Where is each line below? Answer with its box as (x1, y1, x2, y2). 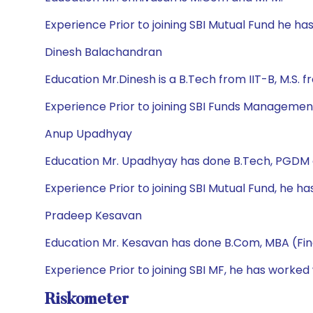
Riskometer (45, 291, 129, 308)
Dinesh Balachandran (45, 44, 162, 60)
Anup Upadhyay (45, 126, 132, 142)
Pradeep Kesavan (45, 208, 142, 224)
